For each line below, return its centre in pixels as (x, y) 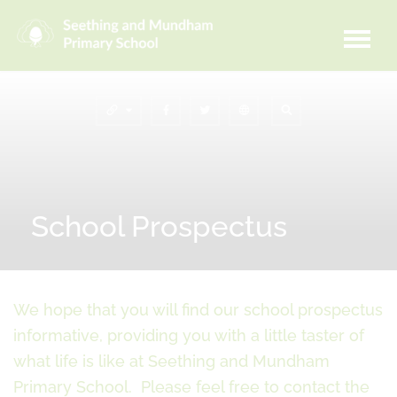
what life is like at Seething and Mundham (171, 361)
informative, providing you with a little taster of (189, 335)
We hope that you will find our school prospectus (198, 310)
